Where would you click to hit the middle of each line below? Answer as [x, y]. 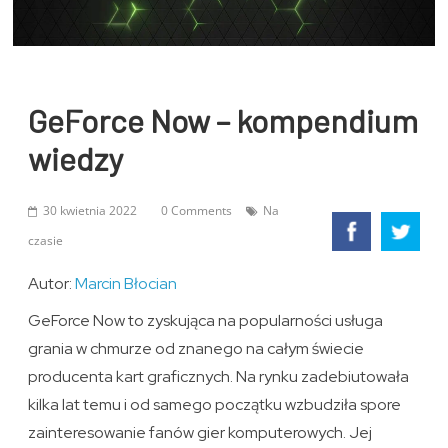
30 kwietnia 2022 [90, 211]
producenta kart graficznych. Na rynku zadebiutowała [219, 377]
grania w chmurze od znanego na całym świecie [196, 349]
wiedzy [76, 158]
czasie [46, 241]
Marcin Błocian [126, 284]
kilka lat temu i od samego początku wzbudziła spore [215, 405]
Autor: [52, 284]
